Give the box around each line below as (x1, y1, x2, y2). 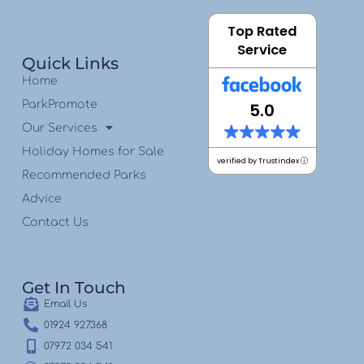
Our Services (21, 121, 97, 134)
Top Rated (227, 21, 297, 41)
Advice (21, 192, 62, 205)
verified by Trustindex (216, 155, 301, 166)
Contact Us (21, 215, 89, 228)
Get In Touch (21, 277, 126, 297)
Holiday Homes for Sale (21, 145, 164, 158)
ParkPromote (21, 97, 97, 110)
